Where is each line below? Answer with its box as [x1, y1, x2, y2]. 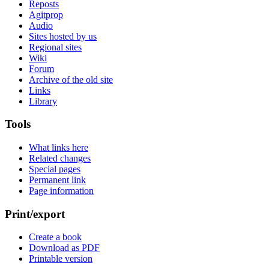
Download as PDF [29, 243, 100, 253]
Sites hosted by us [29, 31, 97, 41]
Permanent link [29, 175, 86, 186]
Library [29, 95, 57, 106]
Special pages [29, 164, 80, 175]
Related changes [29, 153, 91, 164]
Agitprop [29, 9, 63, 20]
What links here [29, 142, 88, 153]
